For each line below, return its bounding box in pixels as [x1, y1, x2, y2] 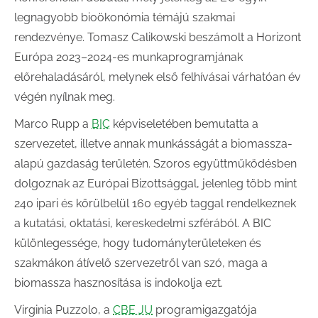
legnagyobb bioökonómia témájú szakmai [14, 11, 235, 24]
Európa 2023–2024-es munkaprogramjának [14, 50, 243, 64]
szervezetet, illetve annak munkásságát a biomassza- [14, 137, 292, 150]
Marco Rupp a [14, 117, 92, 131]
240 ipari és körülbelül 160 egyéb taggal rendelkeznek [14, 197, 296, 210]
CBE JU [113, 303, 153, 317]
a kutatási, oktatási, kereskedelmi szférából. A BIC [14, 216, 271, 230]
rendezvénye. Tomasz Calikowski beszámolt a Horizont [14, 31, 301, 44]
